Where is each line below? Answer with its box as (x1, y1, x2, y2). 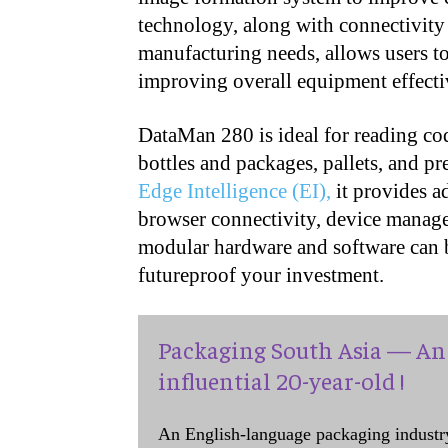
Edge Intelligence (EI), (138, 179, 331, 203)
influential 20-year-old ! (158, 365, 404, 395)
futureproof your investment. (138, 263, 384, 287)
